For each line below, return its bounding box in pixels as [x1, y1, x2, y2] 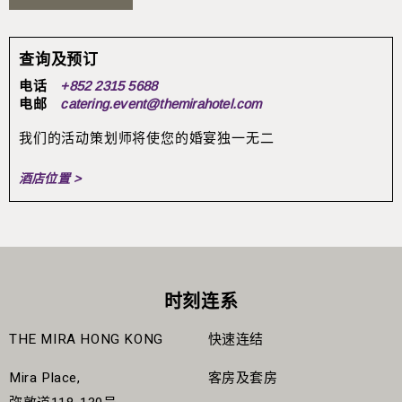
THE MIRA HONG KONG [9, 329, 163, 350]
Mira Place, [9, 368, 81, 389]
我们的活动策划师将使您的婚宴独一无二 [19, 128, 275, 149]
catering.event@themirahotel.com [60, 96, 262, 112]
